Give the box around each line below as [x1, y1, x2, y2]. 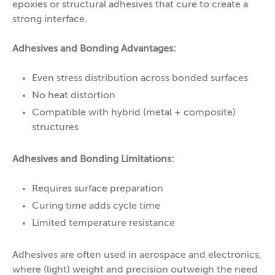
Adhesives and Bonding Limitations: [12, 154, 174, 165]
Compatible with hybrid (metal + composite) [32, 107, 236, 118]
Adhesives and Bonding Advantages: [12, 44, 176, 54]
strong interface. [12, 14, 87, 25]
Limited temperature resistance [32, 218, 175, 228]
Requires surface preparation [32, 184, 163, 194]
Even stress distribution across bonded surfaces [32, 73, 248, 83]
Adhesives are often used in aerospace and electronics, [12, 250, 261, 260]
